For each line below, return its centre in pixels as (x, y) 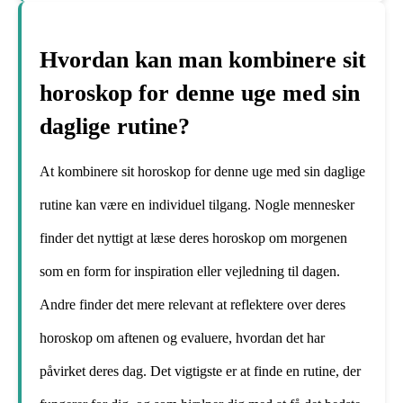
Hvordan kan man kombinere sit (203, 59)
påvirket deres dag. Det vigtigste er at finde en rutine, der (200, 371)
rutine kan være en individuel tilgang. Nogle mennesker (197, 204)
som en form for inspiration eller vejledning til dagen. (190, 271)
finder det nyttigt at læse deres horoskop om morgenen (193, 237)
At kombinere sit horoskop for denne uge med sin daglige (202, 171)
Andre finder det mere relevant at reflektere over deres (193, 304)
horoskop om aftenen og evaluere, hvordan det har (182, 337)
